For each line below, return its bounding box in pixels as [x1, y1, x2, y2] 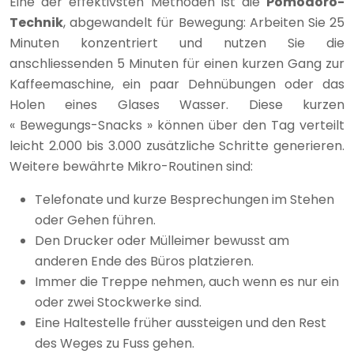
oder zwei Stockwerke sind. [35, 293, 201, 312]
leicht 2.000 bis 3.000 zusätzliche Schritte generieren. [9, 137, 345, 156]
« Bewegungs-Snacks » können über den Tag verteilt [9, 116, 345, 135]
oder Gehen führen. [35, 211, 156, 230]
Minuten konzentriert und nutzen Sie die [9, 34, 345, 53]
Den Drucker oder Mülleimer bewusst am [35, 232, 289, 250]
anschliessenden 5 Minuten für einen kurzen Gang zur [9, 55, 345, 73]
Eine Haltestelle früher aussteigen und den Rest [35, 314, 326, 333]
